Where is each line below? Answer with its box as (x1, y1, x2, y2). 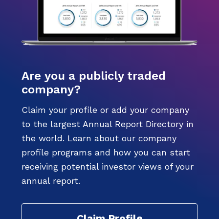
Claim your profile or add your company (22, 105, 189, 115)
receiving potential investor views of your (22, 161, 194, 172)
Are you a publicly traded (22, 69, 166, 83)
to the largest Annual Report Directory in (22, 119, 194, 130)
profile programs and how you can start (22, 147, 190, 158)
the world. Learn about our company (22, 133, 176, 144)
